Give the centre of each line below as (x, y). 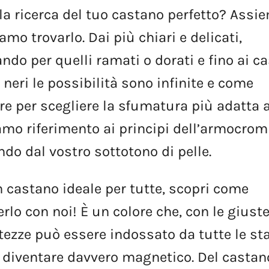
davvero (93, 257)
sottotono (126, 151)
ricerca (37, 14)
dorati (175, 60)
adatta (238, 105)
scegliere (70, 105)
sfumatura (153, 105)
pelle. (195, 151)
